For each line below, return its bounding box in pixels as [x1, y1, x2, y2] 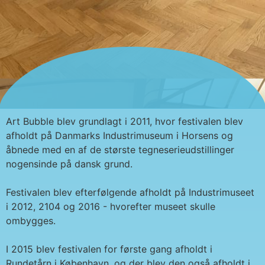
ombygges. [6, 215, 56, 227]
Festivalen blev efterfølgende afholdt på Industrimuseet [6, 186, 254, 199]
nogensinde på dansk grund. [6, 158, 132, 170]
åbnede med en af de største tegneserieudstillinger [6, 144, 234, 156]
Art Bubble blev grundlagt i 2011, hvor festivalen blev [6, 115, 243, 128]
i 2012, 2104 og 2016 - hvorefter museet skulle [6, 201, 215, 213]
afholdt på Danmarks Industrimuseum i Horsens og [6, 130, 233, 142]
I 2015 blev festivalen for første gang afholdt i [6, 243, 212, 256]
